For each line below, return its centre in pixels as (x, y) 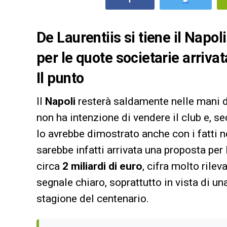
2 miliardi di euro (102, 166)
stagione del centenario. (93, 198)
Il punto (60, 78)
